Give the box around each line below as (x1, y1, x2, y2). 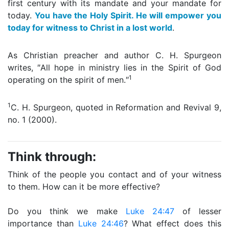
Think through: (8, 149, 96, 164)
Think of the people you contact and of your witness (8, 169, 221, 179)
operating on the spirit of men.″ (8, 75, 129, 85)
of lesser (174, 206, 221, 216)
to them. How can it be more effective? (8, 181, 160, 192)
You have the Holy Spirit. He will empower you (34, 10, 222, 20)
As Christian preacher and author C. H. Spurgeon (8, 50, 221, 60)
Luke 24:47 (125, 206, 174, 216)
